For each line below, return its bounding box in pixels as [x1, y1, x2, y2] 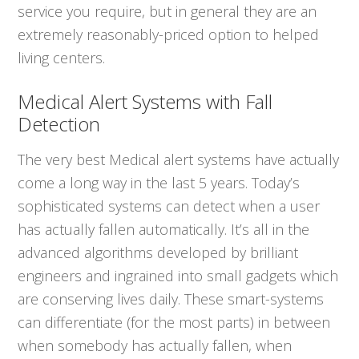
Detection [18, 111, 101, 138]
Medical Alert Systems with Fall [18, 88, 273, 115]
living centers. [18, 48, 106, 68]
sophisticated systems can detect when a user [18, 196, 321, 216]
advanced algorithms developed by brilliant [18, 243, 299, 263]
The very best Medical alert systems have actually [18, 150, 340, 170]
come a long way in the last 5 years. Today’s [18, 173, 301, 193]
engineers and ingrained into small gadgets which [18, 266, 339, 286]
